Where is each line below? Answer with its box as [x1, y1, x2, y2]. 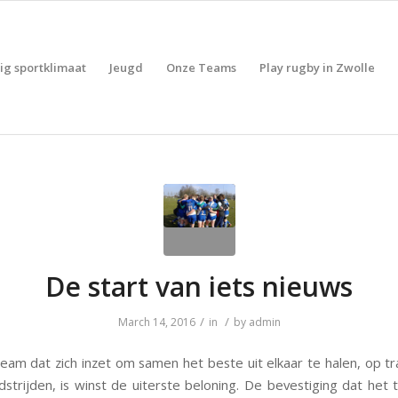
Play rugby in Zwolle [259, 60, 375, 76]
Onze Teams [165, 60, 236, 76]
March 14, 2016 [117, 314, 195, 330]
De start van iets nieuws [45, 268, 353, 305]
